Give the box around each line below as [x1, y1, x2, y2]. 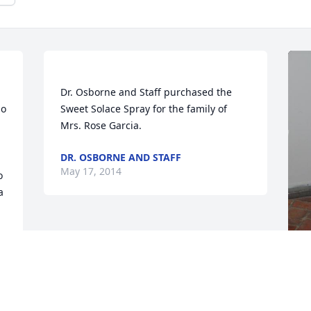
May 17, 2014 [60, 165, 122, 178]
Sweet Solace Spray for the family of [60, 102, 228, 116]
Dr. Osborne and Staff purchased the [60, 85, 233, 99]
